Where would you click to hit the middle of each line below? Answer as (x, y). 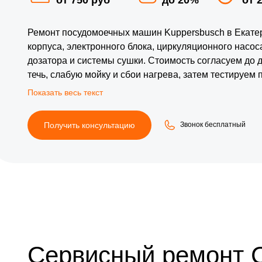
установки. (51, 88)
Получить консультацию (89, 125)
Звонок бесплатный (213, 125)
